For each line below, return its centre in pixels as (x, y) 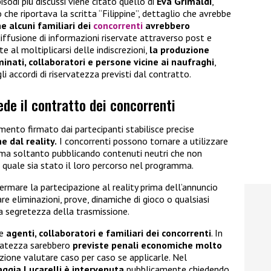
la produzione (179, 50)
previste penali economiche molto (147, 245)
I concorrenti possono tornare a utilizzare (142, 141)
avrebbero (166, 26)
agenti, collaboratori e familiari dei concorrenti (109, 233)
